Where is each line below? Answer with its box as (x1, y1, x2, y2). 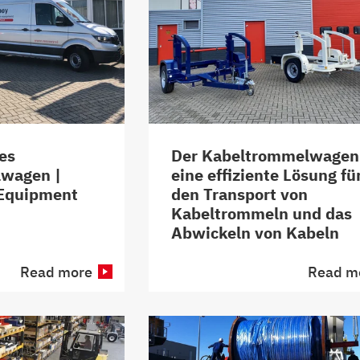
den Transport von (171, 182, 308, 205)
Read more (20, 262, 92, 281)
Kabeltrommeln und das (171, 202, 352, 224)
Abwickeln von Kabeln (171, 221, 339, 243)
